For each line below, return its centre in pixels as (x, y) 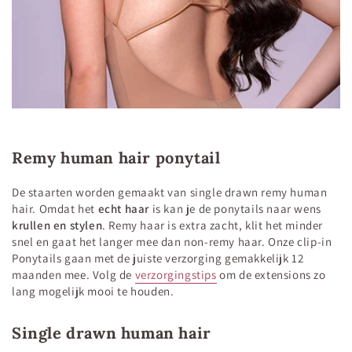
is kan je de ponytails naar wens (236, 209)
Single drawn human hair (112, 333)
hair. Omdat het (55, 209)
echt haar (125, 209)
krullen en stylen (57, 225)
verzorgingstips (176, 275)
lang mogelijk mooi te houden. (93, 291)
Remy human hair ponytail (116, 158)
